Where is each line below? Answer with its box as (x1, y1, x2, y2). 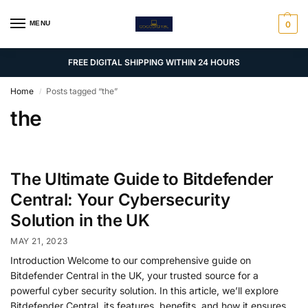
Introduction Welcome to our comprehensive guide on (10, 254, 251, 266)
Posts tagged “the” (46, 86, 118, 96)
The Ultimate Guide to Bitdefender (10, 169, 274, 190)
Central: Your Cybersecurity (10, 190, 230, 210)
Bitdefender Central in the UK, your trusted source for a (10, 269, 258, 281)
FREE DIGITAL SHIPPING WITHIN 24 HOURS (68, 57, 240, 67)
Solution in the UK (10, 210, 150, 231)
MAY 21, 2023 (10, 235, 68, 246)
